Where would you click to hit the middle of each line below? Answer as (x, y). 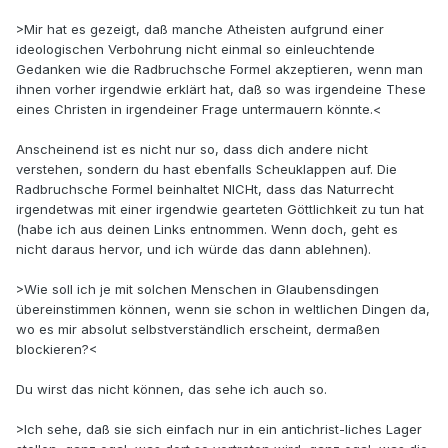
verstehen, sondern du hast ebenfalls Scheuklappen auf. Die (206, 169)
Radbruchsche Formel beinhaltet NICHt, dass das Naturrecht (205, 189)
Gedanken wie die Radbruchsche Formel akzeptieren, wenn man (219, 69)
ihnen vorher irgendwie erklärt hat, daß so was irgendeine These (221, 89)
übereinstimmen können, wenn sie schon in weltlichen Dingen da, (223, 309)
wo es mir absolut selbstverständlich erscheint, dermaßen (198, 329)
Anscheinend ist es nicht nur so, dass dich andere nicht (192, 149)
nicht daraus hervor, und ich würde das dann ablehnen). (193, 249)
